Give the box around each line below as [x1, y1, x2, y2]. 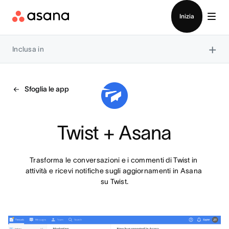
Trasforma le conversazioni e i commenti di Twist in [30, 156, 198, 164]
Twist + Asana [57, 122, 172, 144]
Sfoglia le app [25, 85, 69, 93]
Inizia [179, 13, 194, 19]
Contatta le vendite [80, 2, 149, 11]
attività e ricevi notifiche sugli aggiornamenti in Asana [25, 167, 202, 175]
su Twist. [100, 177, 129, 186]
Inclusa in [12, 44, 44, 53]
